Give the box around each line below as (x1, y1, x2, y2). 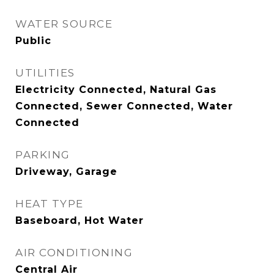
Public (15, 35, 51, 46)
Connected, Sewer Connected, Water (15, 100, 233, 112)
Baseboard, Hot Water (15, 215, 144, 226)
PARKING (15, 149, 70, 161)
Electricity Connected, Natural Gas (15, 84, 217, 95)
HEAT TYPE (15, 198, 84, 210)
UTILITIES (15, 67, 75, 79)
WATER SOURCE (15, 18, 113, 30)
